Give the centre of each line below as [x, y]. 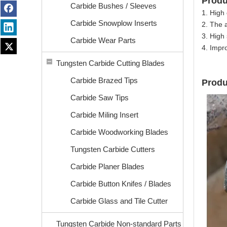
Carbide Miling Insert [104, 115]
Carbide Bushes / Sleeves [113, 6]
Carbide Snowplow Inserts [114, 23]
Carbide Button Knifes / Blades [121, 184]
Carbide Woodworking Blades [119, 132]
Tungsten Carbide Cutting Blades [110, 63]
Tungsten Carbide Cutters [113, 149]
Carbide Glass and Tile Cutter [119, 201]
